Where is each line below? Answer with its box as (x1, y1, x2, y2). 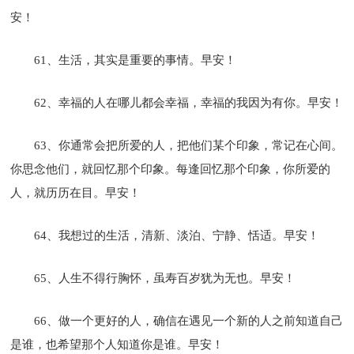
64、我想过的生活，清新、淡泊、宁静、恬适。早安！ (34, 228, 320, 242)
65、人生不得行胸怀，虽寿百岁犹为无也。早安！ (34, 271, 296, 284)
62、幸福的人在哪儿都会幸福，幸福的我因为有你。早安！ (34, 96, 344, 109)
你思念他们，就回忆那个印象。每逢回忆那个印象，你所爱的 (10, 162, 331, 175)
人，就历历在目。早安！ (10, 186, 141, 199)
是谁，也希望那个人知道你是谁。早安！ (10, 337, 224, 351)
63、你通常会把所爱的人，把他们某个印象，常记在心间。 (34, 138, 344, 152)
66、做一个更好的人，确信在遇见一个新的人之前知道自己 (34, 314, 344, 327)
